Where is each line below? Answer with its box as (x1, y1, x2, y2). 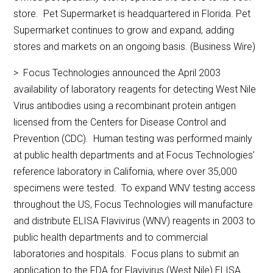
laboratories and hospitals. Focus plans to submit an (13, 248, 239, 260)
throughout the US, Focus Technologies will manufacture (13, 199, 253, 211)
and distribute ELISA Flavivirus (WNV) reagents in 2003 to (13, 215, 256, 227)
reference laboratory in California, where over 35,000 (13, 166, 238, 178)
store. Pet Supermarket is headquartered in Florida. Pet (13, 8, 251, 20)
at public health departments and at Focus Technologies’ (13, 149, 255, 161)
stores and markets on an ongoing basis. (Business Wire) (13, 41, 256, 53)
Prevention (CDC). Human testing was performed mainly (13, 133, 253, 145)
